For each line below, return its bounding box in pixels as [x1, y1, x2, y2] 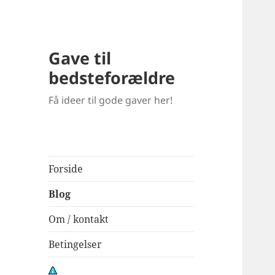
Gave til [48, 47, 112, 70]
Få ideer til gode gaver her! [48, 93, 173, 107]
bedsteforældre [48, 66, 176, 90]
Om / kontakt [48, 212, 109, 227]
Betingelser [48, 238, 103, 252]
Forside [48, 162, 83, 176]
